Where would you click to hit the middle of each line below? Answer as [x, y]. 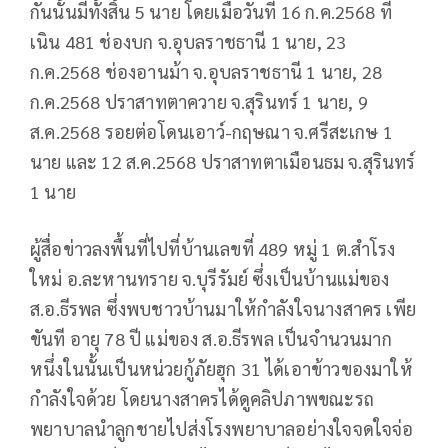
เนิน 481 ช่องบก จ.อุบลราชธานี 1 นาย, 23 [188, 42]
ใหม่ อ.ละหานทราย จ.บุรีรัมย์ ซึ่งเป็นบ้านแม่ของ [210, 279]
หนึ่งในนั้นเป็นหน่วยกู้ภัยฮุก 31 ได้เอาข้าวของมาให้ [221, 369]
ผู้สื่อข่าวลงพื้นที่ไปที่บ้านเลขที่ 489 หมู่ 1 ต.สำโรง [213, 249]
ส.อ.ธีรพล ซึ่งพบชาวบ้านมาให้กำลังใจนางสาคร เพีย [223, 309]
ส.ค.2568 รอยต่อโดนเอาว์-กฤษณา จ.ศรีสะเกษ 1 [212, 132]
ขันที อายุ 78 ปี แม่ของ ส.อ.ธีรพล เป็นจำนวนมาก [211, 339]
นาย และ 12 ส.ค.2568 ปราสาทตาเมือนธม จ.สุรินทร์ [223, 162]
